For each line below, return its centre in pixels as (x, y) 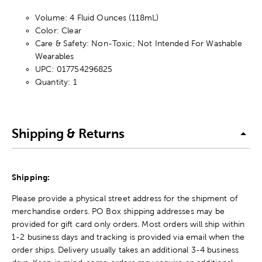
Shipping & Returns (68, 134)
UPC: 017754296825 (74, 69)
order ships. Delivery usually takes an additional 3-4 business (125, 249)
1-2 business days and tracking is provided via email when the (128, 237)
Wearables (55, 56)
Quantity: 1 (56, 82)
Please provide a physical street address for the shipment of (125, 198)
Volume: (51, 17)
